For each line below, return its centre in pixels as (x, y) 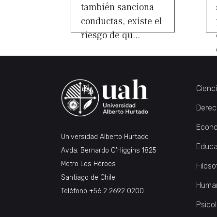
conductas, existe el (122, 21)
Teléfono (75, 191)
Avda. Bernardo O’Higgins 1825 (109, 150)
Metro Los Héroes (88, 164)
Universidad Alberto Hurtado (105, 137)
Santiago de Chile (88, 177)
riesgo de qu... (110, 35)
